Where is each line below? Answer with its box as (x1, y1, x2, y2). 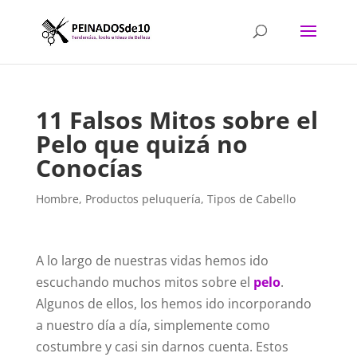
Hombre (35, 191, 79, 206)
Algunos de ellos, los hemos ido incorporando (35, 295, 312, 312)
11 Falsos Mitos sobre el (35, 104, 318, 136)
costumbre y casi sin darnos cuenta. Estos (35, 338, 288, 355)
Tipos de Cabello (206, 191, 296, 206)
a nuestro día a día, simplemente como (35, 316, 270, 334)
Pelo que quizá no (35, 127, 248, 160)
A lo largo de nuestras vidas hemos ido (35, 252, 269, 269)
